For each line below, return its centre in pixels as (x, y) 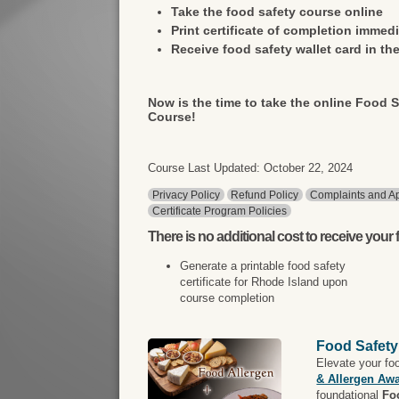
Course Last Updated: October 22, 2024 (251, 168)
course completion (228, 298)
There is (173, 236)
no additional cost (251, 236)
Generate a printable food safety (263, 266)
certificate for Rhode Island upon (264, 282)
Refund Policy (265, 194)
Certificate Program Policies (220, 210)
